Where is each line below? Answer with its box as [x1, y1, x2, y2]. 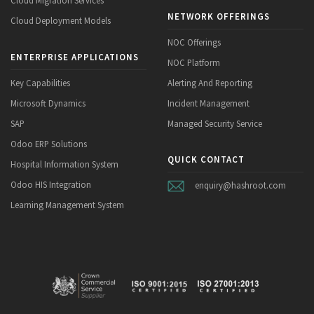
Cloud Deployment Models [11, 15, 111, 27]
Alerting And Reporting [168, 76, 252, 88]
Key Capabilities [11, 76, 70, 88]
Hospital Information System [11, 158, 118, 170]
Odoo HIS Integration [11, 178, 91, 190]
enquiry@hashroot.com [194, 179, 286, 191]
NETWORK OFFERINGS [168, 11, 270, 23]
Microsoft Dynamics [11, 97, 86, 109]
